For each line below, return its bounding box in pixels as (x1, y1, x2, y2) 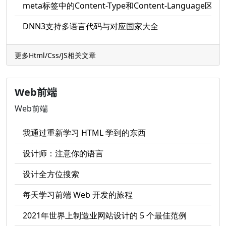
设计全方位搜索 (23, 168, 79, 180)
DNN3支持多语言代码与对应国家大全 (23, 21, 158, 32)
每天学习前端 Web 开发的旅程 (23, 189, 133, 200)
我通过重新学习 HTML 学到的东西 (23, 127, 146, 138)
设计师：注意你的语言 (23, 148, 103, 159)
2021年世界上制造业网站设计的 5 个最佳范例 (23, 210, 187, 221)
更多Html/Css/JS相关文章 (15, 50, 96, 60)
